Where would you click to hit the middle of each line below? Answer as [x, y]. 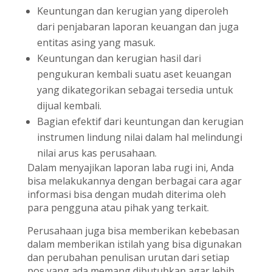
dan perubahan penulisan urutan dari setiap [128, 258]
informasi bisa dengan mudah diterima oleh [126, 195]
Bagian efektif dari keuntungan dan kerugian [140, 122]
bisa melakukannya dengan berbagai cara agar [134, 181]
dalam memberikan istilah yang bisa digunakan [134, 244]
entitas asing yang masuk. [96, 43]
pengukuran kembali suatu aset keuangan [134, 74]
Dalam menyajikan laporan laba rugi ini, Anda [130, 168]
